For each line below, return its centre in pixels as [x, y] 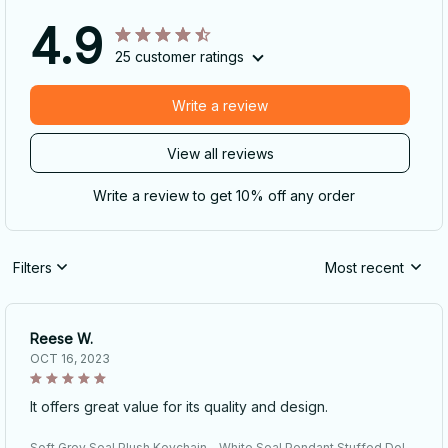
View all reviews [220, 153]
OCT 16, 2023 [70, 359]
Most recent [364, 267]
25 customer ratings [179, 57]
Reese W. [61, 339]
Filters [32, 267]
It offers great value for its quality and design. [179, 407]
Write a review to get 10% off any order [224, 196]
